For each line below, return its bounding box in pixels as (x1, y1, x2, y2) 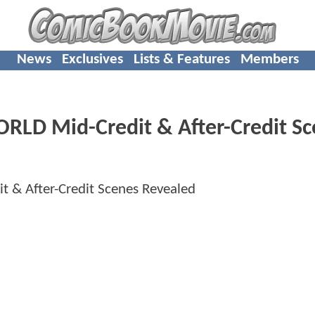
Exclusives (61, 51, 123, 67)
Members (240, 51, 299, 67)
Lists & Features (133, 51, 230, 67)
